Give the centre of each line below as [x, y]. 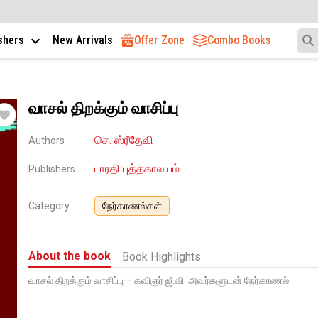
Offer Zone [159, 40]
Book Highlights [161, 256]
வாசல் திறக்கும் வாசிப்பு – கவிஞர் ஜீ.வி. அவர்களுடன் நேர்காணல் [158, 280]
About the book [69, 256]
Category [49, 205]
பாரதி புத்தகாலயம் [137, 168]
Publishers [51, 169]
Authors [46, 140]
